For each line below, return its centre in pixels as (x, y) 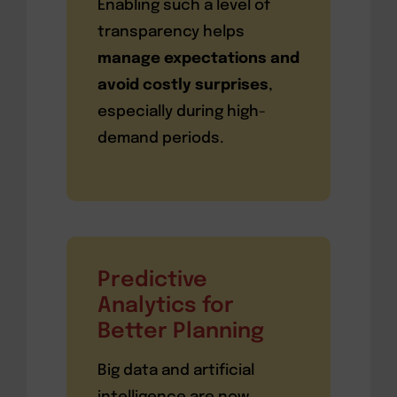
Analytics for (165, 306)
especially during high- (181, 112)
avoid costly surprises (183, 85)
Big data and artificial (175, 370)
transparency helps (171, 32)
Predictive (152, 280)
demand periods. (160, 138)
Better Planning (180, 331)
